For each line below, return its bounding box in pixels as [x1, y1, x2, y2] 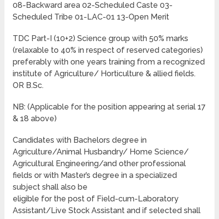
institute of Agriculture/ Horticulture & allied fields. [13, 69, 196, 79]
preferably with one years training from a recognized [13, 57, 205, 67]
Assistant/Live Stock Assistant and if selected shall [13, 206, 201, 216]
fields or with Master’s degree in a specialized [13, 171, 177, 180]
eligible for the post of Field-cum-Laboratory [13, 194, 179, 204]
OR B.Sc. [13, 81, 44, 90]
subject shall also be [13, 182, 88, 192]
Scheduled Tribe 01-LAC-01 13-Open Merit [13, 12, 170, 22]
